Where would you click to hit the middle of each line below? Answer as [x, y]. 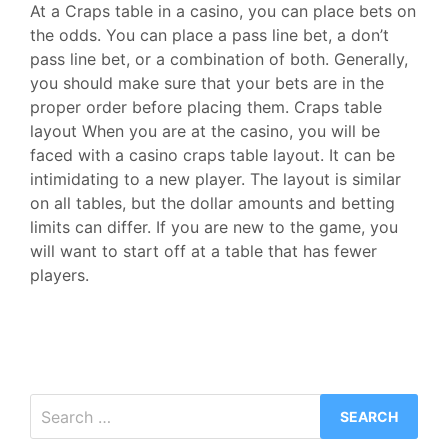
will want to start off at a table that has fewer [203, 251]
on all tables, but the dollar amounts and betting [212, 203]
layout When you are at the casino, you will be [205, 131]
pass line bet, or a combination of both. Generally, [219, 59]
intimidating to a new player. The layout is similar [215, 179]
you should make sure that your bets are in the [207, 83]
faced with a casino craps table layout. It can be [212, 155]
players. [59, 275]
